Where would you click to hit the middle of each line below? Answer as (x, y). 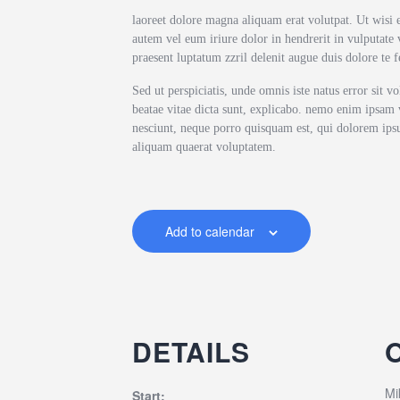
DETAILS (191, 351)
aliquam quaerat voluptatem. (204, 147)
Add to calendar (210, 231)
